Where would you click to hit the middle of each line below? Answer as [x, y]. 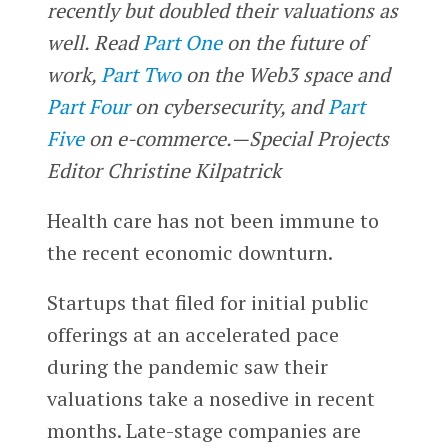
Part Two [140, 74]
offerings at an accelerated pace [192, 334]
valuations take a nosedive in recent [210, 398]
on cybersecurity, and [228, 106]
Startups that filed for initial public [207, 302]
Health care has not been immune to [212, 220]
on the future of [293, 42]
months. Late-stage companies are [203, 430]
